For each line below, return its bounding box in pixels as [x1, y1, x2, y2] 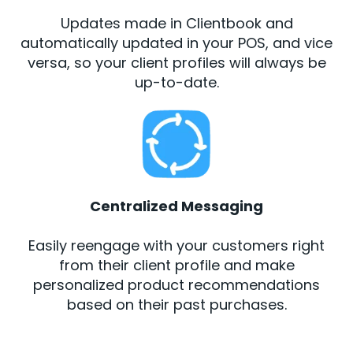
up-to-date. [134, 72, 219, 92]
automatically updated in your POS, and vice [20, 32, 333, 53]
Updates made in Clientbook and [60, 13, 293, 33]
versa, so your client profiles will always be [27, 52, 326, 72]
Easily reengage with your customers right [28, 235, 325, 255]
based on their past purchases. [66, 294, 287, 314]
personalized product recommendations [33, 274, 320, 295]
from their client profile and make [58, 255, 295, 275]
